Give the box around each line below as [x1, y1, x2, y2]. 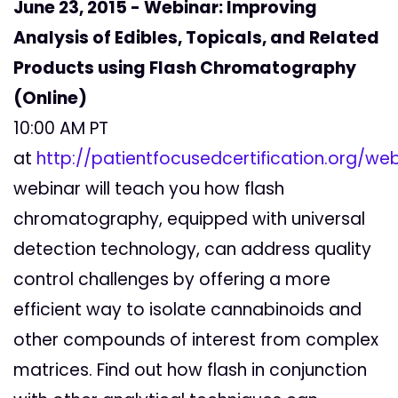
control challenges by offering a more [13, 267, 330, 292]
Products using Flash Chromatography [13, 56, 356, 81]
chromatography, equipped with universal [13, 207, 365, 232]
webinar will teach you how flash [13, 177, 284, 202]
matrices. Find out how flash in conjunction [13, 358, 367, 383]
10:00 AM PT [13, 116, 108, 141]
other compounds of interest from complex [13, 328, 378, 353]
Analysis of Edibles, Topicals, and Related [13, 26, 379, 51]
